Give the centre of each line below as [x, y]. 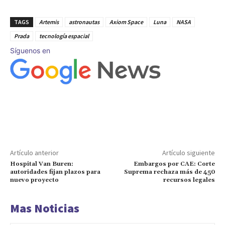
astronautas [84, 22]
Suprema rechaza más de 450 [169, 172]
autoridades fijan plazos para [55, 172]
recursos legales [189, 180]
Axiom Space [126, 22]
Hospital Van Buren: [42, 164]
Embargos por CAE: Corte [174, 164]
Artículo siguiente [188, 152]
